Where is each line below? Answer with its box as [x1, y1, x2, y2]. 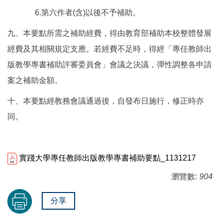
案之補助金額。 [7, 76, 62, 85]
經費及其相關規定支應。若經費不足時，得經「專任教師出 [7, 45, 212, 54]
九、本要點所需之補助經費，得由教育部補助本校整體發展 [7, 29, 212, 38]
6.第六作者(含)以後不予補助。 [7, 8, 140, 17]
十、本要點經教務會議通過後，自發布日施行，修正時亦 [7, 97, 204, 106]
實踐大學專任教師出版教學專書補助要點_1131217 [19, 154, 196, 163]
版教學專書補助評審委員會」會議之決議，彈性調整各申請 [7, 60, 212, 69]
